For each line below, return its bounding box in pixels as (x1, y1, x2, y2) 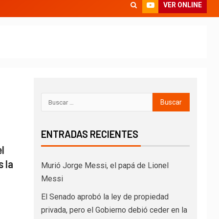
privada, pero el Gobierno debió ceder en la (41, 205, 187, 215)
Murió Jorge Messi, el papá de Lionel (41, 161, 169, 170)
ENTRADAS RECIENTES (41, 128, 138, 140)
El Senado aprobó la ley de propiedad (41, 192, 169, 201)
